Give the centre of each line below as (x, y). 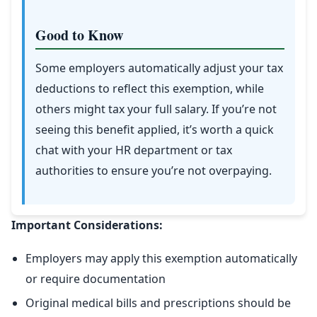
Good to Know (79, 35)
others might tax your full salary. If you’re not (156, 109)
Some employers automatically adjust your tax (159, 68)
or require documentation (96, 279)
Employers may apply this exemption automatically (161, 259)
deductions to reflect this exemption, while (150, 89)
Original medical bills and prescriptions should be (158, 303)
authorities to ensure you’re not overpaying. (154, 171)
